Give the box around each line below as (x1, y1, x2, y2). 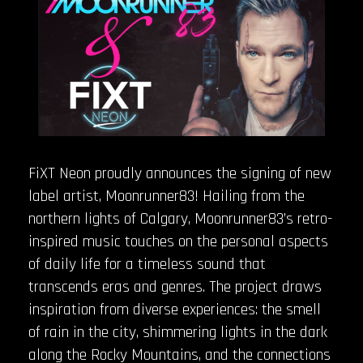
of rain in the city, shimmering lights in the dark (28, 321, 327, 343)
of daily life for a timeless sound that (28, 253, 266, 275)
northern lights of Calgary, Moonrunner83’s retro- (28, 207, 332, 229)
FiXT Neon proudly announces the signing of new (28, 162, 331, 184)
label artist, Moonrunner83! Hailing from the (28, 185, 305, 207)
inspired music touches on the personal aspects (28, 230, 328, 252)
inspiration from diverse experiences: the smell (28, 298, 321, 320)
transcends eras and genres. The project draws (28, 275, 322, 297)
